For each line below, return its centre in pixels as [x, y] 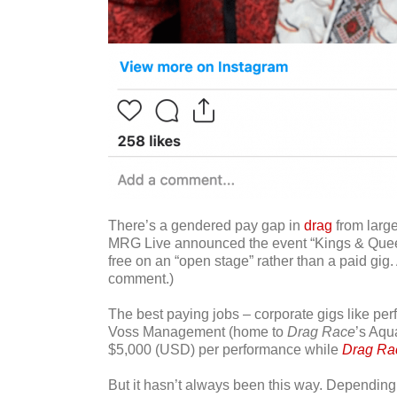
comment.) [140, 279]
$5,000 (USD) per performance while [225, 350]
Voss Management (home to [197, 332]
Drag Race [321, 332]
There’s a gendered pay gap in [206, 226]
